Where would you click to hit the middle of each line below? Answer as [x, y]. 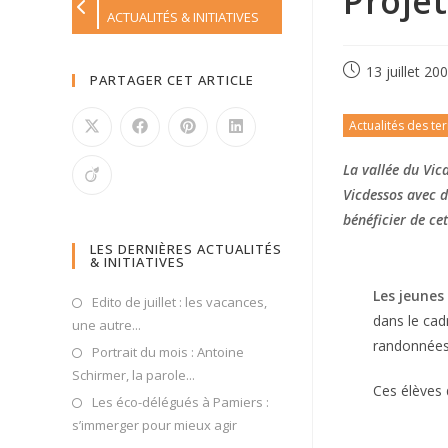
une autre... [106, 325]
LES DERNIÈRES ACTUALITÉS [186, 249]
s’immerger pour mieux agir [154, 425]
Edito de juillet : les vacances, [179, 302]
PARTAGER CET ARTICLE [172, 80]
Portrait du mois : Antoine [168, 352]
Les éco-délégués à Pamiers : [180, 402]
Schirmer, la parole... [133, 375]
